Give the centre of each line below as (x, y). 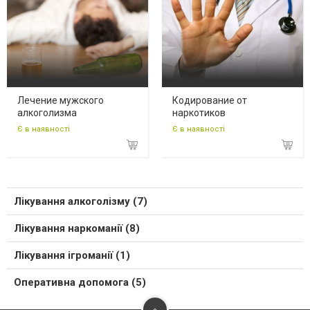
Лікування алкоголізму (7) (81, 201)
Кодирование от (210, 101)
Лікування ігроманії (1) (72, 255)
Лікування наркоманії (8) (77, 228)
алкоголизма (47, 113)
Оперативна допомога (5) (80, 282)
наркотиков (199, 113)
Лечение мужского (61, 101)
